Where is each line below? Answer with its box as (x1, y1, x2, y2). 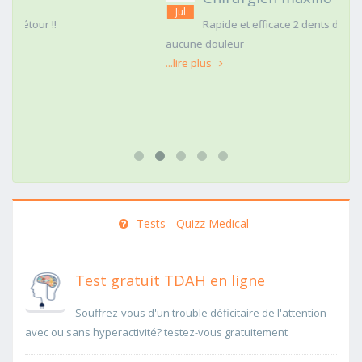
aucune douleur (44, 36, 124, 51)
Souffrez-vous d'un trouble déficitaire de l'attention (75, 305, 326, 320)
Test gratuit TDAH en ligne (75, 271, 265, 290)
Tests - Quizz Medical (133, 216, 249, 231)
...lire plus (44, 56, 94, 70)
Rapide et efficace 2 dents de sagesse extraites (82, 17, 315, 32)
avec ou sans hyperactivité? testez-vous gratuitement (25, 325, 288, 339)
